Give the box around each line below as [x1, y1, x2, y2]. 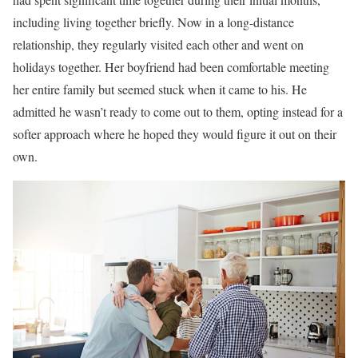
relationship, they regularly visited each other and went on [13, 35, 304, 53]
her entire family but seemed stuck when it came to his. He [13, 80, 307, 97]
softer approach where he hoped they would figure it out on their [13, 125, 336, 142]
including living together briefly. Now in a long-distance [13, 13, 294, 30]
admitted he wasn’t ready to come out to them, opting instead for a [13, 102, 343, 120]
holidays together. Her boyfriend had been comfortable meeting [13, 58, 329, 75]
